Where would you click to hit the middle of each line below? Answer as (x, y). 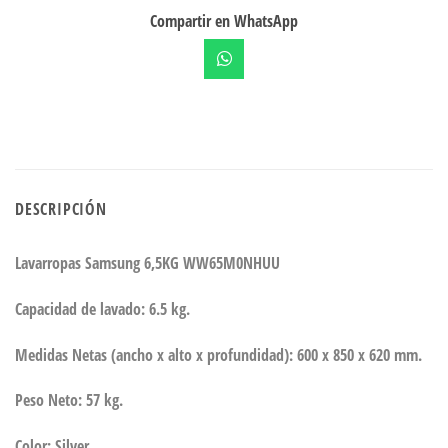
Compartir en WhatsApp (224, 20)
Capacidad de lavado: (82, 308)
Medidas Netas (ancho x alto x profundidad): (156, 354)
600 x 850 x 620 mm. (359, 354)
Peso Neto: (50, 400)
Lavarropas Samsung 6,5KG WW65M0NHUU (147, 262)
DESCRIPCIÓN (61, 208)
